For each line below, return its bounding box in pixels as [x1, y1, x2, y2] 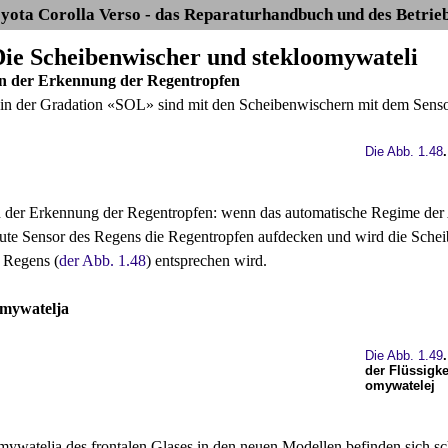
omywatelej [364, 378, 435, 393]
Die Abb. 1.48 [364, 144, 443, 159]
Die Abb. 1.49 [364, 348, 443, 363]
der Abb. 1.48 [59, 252, 146, 269]
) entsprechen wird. [146, 252, 267, 269]
